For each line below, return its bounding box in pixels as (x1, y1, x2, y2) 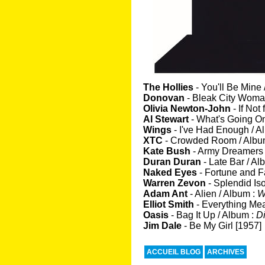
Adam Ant (143, 189, 190, 199)
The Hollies (143, 82, 196, 92)
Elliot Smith (143, 199, 196, 209)
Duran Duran (143, 157, 203, 167)
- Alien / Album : (190, 189, 257, 199)
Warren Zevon (143, 178, 208, 188)
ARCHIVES (207, 248, 244, 256)
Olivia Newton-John (143, 104, 233, 114)
